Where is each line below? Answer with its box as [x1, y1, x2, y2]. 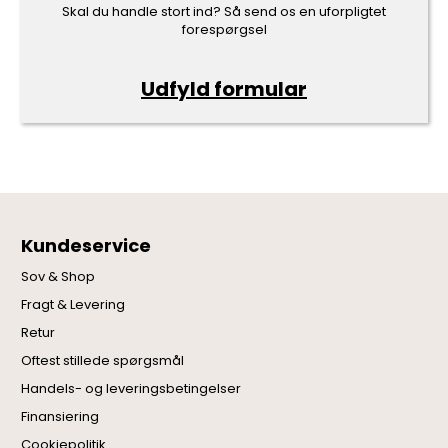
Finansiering [21, 406, 100, 426]
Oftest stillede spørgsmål [21, 350, 185, 370]
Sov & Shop [21, 266, 96, 286]
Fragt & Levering [21, 294, 126, 314]
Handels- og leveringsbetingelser [21, 378, 242, 398]
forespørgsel [181, 19, 267, 39]
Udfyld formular [141, 74, 307, 103]
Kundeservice [21, 232, 152, 258]
